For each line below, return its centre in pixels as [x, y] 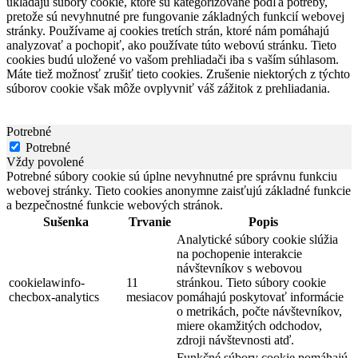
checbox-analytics [54, 296]
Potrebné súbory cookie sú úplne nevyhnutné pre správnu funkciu [172, 176]
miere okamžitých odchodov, [249, 325]
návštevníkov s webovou [239, 268]
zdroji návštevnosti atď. [235, 340]
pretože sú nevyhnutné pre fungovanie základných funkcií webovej [175, 16]
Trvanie [150, 221]
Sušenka [66, 221]
